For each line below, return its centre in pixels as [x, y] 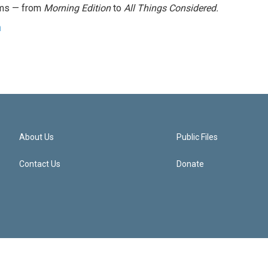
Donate [191, 164]
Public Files [197, 137]
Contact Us [40, 164]
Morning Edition [77, 8]
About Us [36, 137]
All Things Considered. [171, 8]
